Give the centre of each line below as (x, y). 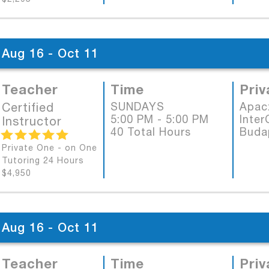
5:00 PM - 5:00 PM (160, 119)
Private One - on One (50, 148)
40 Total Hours (151, 132)
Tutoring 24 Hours (43, 160)
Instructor (32, 121)
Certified (28, 107)
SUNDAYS (138, 107)
